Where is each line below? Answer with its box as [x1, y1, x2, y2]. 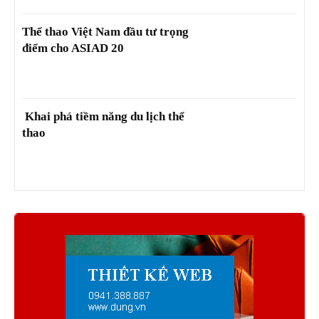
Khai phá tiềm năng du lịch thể [22, 109, 184, 123]
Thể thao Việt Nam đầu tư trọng [22, 24, 189, 38]
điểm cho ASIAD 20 [22, 41, 124, 55]
